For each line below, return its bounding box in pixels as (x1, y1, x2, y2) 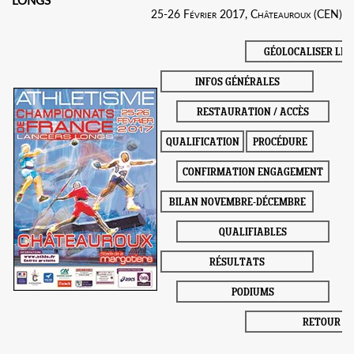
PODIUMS (232, 288, 274, 299)
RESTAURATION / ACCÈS (197, 107, 309, 119)
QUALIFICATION (165, 137, 239, 149)
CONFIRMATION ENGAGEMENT (183, 168, 323, 179)
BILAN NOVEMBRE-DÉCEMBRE (168, 198, 306, 209)
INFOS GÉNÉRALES (194, 77, 280, 88)
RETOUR (303, 318, 341, 329)
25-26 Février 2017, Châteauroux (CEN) (151, 7, 342, 21)
